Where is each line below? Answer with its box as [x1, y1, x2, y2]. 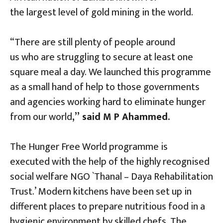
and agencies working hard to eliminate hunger [10, 93, 206, 111]
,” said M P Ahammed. [72, 108, 170, 125]
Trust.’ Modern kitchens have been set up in [10, 183, 192, 200]
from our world [10, 108, 72, 125]
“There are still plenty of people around [10, 33, 175, 51]
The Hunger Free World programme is [10, 138, 168, 155]
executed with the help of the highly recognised [10, 153, 210, 170]
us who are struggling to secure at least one [10, 48, 193, 66]
